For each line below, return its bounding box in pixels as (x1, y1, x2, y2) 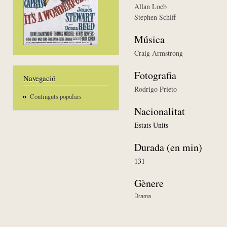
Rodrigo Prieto (134, 84, 177, 94)
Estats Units (134, 120, 168, 130)
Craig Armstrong (134, 48, 183, 58)
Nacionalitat (134, 104, 185, 118)
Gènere (134, 176, 164, 190)
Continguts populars (29, 92, 82, 101)
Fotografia (134, 68, 176, 82)
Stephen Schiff (134, 12, 176, 22)
